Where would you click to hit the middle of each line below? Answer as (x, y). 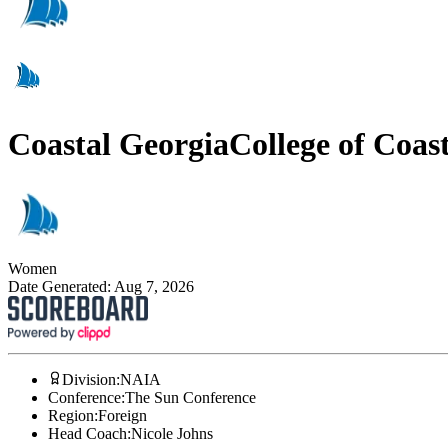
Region (71, 416)
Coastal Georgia (118, 143)
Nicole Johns (172, 434)
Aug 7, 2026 (154, 287)
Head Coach (87, 434)
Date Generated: (61, 287)
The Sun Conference (190, 398)
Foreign (122, 416)
